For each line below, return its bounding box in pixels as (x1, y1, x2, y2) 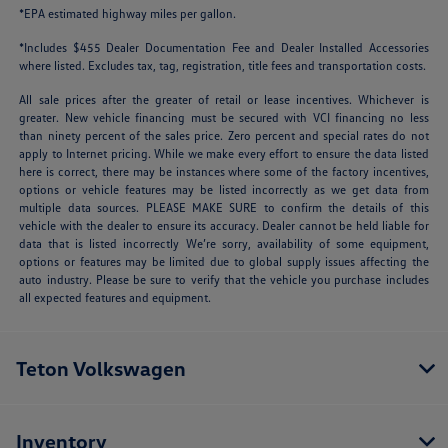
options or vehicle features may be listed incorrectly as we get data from (19, 182, 429, 198)
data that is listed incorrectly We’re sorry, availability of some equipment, (19, 236, 429, 252)
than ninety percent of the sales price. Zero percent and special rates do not (19, 128, 429, 144)
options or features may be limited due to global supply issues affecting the (19, 254, 429, 270)
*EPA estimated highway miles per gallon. (19, 6, 237, 22)
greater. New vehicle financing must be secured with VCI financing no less (19, 110, 429, 126)
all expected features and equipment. (19, 290, 212, 306)
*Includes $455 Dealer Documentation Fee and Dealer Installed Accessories (19, 40, 429, 56)
